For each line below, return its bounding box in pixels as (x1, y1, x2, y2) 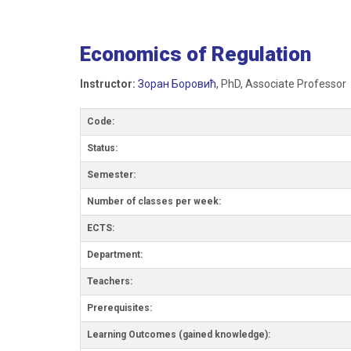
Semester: (87, 169, 136, 180)
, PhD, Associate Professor (216, 78, 346, 90)
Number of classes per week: (87, 196, 221, 207)
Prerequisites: (87, 302, 152, 313)
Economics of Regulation (80, 42, 311, 66)
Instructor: (80, 78, 136, 90)
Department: (87, 249, 143, 260)
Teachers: (87, 276, 132, 287)
